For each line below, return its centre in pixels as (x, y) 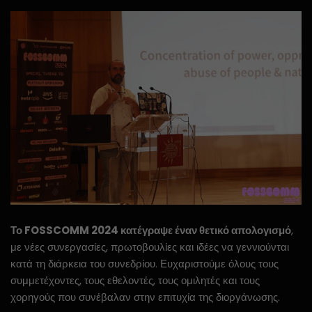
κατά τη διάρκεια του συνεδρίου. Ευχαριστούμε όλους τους (145, 263)
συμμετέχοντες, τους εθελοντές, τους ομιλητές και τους (135, 280)
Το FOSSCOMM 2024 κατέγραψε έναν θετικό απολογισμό (151, 230)
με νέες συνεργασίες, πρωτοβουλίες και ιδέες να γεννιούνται (150, 247)
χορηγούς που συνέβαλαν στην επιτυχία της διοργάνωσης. (145, 297)
